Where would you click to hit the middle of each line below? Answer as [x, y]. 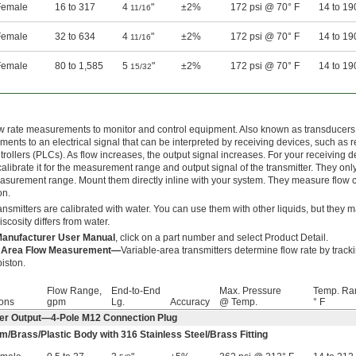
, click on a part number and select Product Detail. [222, 238]
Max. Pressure [250, 291]
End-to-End [136, 291]
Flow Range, [74, 291]
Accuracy [190, 302]
